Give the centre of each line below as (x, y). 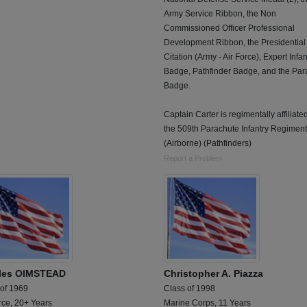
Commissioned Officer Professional (229, 28)
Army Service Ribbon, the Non (220, 14)
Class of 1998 (189, 289)
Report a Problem (193, 159)
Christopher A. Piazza (213, 274)
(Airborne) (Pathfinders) (208, 144)
